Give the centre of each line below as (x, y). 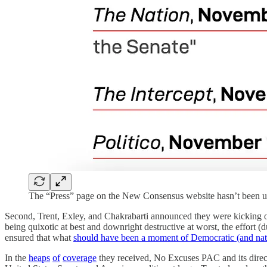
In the (17, 258)
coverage (80, 258)
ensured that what (39, 238)
